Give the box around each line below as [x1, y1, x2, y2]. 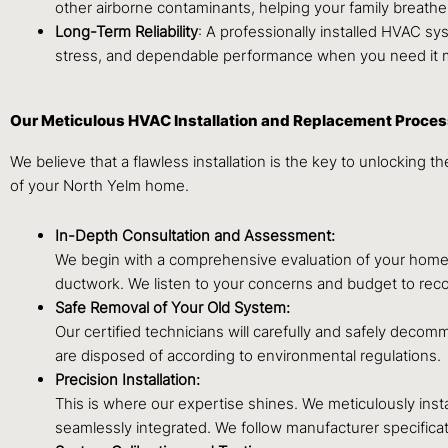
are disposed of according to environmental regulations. [55, 345, 441, 365]
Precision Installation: [55, 369, 200, 389]
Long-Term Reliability [55, 22, 198, 42]
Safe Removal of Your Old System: [55, 297, 290, 317]
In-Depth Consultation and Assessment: [55, 225, 335, 245]
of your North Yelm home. [10, 175, 189, 195]
